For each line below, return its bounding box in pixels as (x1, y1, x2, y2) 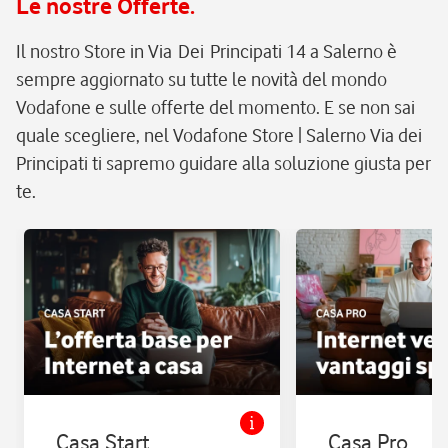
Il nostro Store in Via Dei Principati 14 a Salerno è (16, 40, 397, 62)
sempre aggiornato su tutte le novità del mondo (16, 68, 387, 90)
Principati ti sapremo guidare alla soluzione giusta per (16, 152, 431, 174)
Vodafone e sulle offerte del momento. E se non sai (16, 96, 415, 118)
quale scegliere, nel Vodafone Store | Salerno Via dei (16, 124, 422, 146)
